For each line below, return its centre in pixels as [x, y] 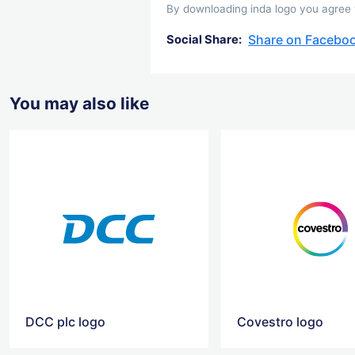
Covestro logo [281, 321]
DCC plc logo [65, 321]
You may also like [79, 103]
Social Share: [204, 40]
